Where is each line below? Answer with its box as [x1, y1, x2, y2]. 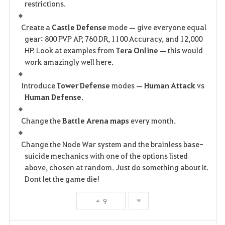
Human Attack [144, 80, 196, 91]
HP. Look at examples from [25, 45, 117, 56]
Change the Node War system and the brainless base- [21, 139, 204, 150]
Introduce [21, 80, 57, 91]
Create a [21, 22, 52, 33]
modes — [110, 80, 145, 91]
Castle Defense [52, 22, 107, 33]
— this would [158, 45, 203, 56]
